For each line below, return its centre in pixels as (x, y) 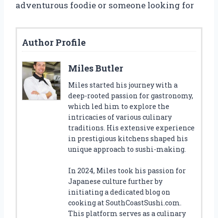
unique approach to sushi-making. (127, 149)
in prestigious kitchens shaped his (128, 138)
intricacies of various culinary (120, 117)
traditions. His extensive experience (131, 127)
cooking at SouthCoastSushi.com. (125, 202)
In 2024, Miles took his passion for (127, 170)
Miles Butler (96, 68)
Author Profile (54, 42)
